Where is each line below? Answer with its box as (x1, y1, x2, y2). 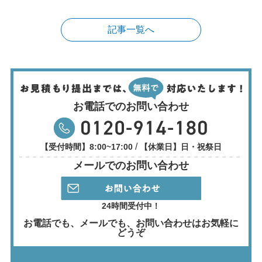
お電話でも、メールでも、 (23, 218, 136, 229)
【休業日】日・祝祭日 (137, 142, 222, 152)
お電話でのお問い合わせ (73, 101, 189, 113)
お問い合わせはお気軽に (136, 218, 239, 229)
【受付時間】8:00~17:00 (40, 142, 135, 152)
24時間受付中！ (102, 201, 160, 211)
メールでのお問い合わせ (73, 160, 189, 172)
